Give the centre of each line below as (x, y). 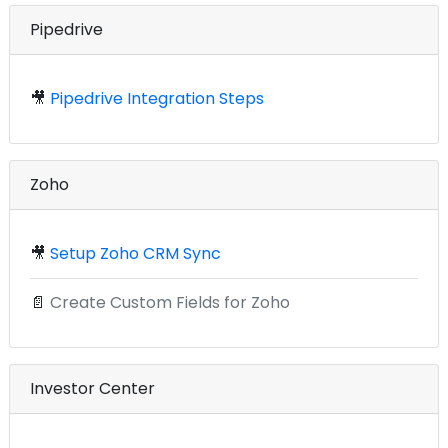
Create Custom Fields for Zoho (170, 302)
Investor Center (92, 388)
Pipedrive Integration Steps (157, 98)
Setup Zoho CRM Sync (135, 253)
